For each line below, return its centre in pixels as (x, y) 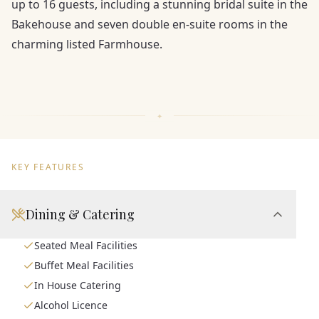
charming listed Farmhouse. (87, 44)
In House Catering (78, 285)
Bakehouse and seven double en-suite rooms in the (150, 24)
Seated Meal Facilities (86, 245)
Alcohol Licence (71, 305)
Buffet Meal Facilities (84, 265)
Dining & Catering (80, 214)
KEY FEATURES (48, 167)
